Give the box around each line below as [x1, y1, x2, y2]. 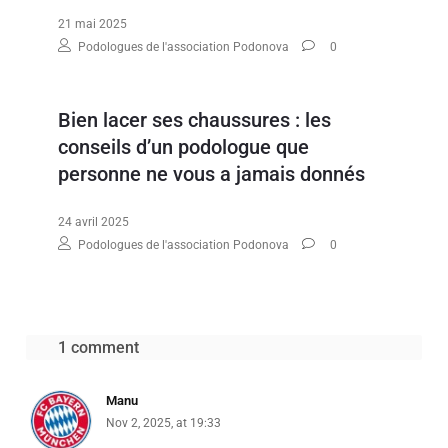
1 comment [58, 337, 140, 357]
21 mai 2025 [58, 16, 128, 31]
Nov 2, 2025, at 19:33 [106, 415, 222, 430]
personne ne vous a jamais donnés [58, 161, 366, 186]
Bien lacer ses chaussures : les [58, 107, 332, 132]
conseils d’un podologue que [58, 134, 310, 159]
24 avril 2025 [58, 214, 130, 229]
